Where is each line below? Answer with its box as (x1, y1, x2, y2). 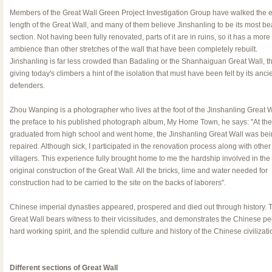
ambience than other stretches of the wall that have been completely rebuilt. (9, 45, 257, 53)
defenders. (9, 81, 45, 90)
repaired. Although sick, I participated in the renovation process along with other (9, 142, 271, 151)
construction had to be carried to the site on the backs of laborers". (9, 178, 226, 187)
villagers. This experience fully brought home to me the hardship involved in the (9, 154, 270, 163)
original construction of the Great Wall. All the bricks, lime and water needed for (9, 166, 268, 175)
